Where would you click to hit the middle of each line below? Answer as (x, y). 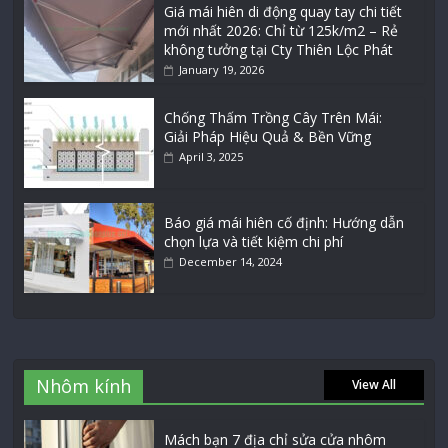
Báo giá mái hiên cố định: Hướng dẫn (284, 223)
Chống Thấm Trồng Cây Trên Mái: (273, 118)
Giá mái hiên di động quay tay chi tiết (283, 12)
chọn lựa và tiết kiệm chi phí (254, 242)
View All (373, 385)
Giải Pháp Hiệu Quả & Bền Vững (268, 137)
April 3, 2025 (211, 157)
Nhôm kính (84, 386)
